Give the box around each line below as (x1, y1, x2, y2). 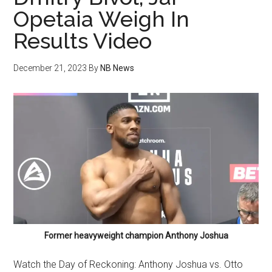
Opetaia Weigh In (13, 6, 190, 32)
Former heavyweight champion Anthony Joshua (44, 230, 228, 240)
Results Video (13, 28, 152, 53)
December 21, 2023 (13, 63, 87, 73)
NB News (100, 63, 135, 73)
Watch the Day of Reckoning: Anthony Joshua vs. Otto (13, 258, 243, 270)
